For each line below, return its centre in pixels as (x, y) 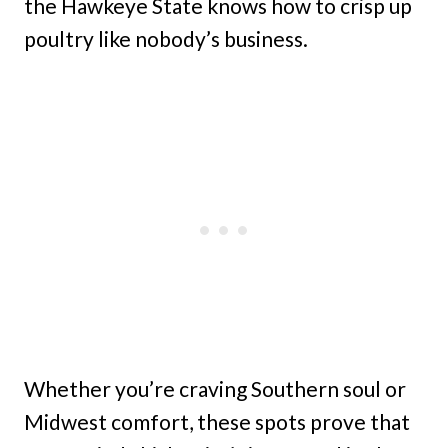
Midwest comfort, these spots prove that (217, 421)
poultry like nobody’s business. (166, 38)
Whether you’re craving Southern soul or (215, 388)
